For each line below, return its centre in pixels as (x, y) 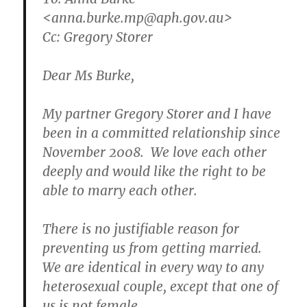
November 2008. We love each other (155, 152)
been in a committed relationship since (162, 133)
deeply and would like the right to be (155, 171)
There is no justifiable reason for (141, 229)
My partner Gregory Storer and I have (157, 113)
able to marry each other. (120, 190)
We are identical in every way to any (153, 267)
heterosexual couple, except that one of (161, 286)
